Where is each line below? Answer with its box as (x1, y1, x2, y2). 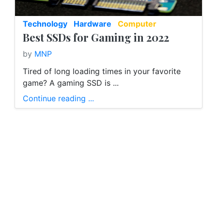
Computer (118, 19, 156, 29)
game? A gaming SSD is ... (23, 78, 119, 88)
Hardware (74, 19, 111, 29)
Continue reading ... (23, 93, 94, 104)
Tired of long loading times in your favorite (23, 66, 181, 77)
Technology (23, 19, 67, 29)
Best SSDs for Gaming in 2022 (23, 30, 169, 45)
